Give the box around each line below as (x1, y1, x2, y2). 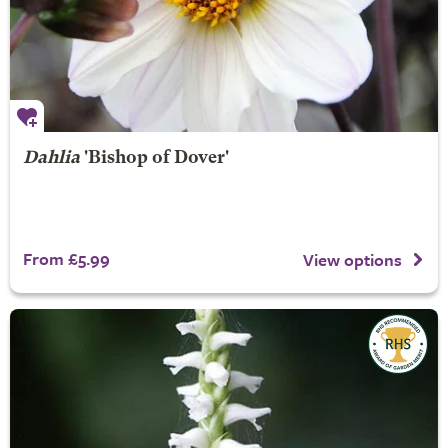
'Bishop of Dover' (79, 149, 229, 167)
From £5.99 (22, 245, 110, 271)
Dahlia (22, 149, 80, 167)
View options (303, 247, 402, 273)
